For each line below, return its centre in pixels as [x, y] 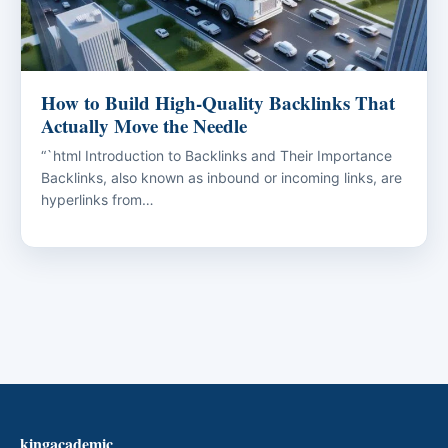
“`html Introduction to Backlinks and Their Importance [216, 156]
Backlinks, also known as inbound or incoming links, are [221, 178]
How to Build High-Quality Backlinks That [218, 103]
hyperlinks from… [97, 200]
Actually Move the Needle [144, 126]
